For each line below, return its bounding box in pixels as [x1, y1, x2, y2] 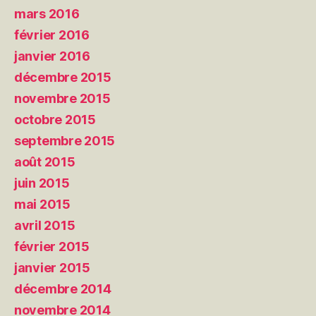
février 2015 [14, 238, 90, 254]
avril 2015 [14, 217, 75, 233]
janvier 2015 [14, 260, 90, 275]
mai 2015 [14, 196, 71, 212]
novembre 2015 [14, 90, 111, 106]
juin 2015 [14, 175, 70, 190]
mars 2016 [14, 6, 80, 21]
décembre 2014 [14, 281, 111, 296]
